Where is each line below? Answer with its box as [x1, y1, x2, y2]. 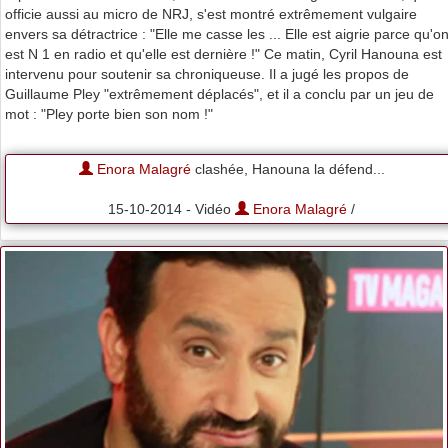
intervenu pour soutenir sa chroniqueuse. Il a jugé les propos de [5, 65, 409, 82]
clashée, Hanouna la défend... [190, 160, 385, 177]
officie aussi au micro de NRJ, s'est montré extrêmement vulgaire [5, 5, 417, 22]
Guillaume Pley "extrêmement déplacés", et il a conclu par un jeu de [5, 85, 434, 102]
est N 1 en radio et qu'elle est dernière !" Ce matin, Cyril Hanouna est [5, 45, 442, 62]
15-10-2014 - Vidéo [108, 200, 235, 217]
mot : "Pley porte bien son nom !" [5, 105, 213, 122]
